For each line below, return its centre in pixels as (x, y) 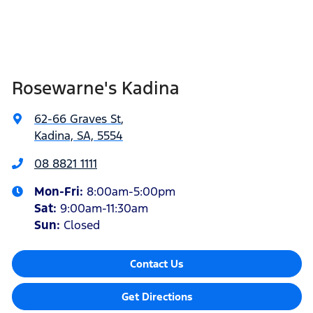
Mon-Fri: (60, 191)
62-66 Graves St (78, 118)
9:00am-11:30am (104, 208)
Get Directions (157, 296)
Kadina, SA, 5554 (79, 135)
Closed (82, 225)
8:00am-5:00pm (131, 191)
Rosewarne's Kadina (96, 88)
